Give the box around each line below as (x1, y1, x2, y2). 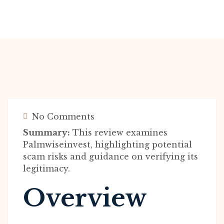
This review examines (70, 127, 167, 137)
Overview (23, 183, 147, 213)
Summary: (23, 127, 70, 137)
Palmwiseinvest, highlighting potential (23, 139, 192, 149)
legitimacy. (23, 163, 70, 173)
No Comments (29, 111, 94, 121)
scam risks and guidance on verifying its (23, 151, 198, 161)
